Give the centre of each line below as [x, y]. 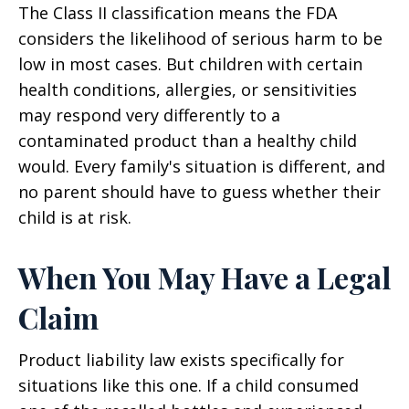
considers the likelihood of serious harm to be [200, 39]
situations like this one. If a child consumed [189, 386]
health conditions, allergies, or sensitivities [188, 90]
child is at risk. [75, 218]
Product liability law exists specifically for [181, 360]
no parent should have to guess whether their [199, 192]
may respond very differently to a [149, 115]
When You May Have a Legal [204, 278]
